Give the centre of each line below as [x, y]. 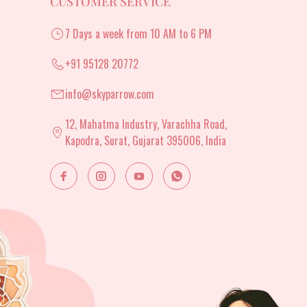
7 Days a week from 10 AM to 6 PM [138, 33]
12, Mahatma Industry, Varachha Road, [146, 124]
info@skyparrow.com [110, 94]
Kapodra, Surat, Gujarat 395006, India [146, 140]
